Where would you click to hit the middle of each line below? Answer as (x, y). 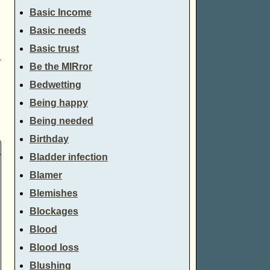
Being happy (58, 103)
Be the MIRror (61, 67)
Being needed (61, 121)
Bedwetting (55, 85)
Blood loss (54, 248)
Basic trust (54, 49)
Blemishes (53, 193)
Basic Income (60, 13)
